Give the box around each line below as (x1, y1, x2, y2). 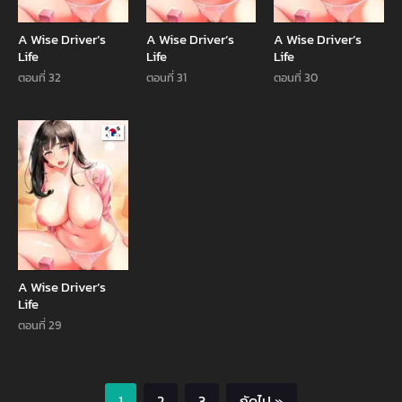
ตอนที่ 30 (274, 68, 319, 86)
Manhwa (100, 124, 154, 146)
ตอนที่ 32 (18, 68, 61, 86)
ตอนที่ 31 (145, 68, 187, 86)
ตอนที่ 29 (18, 316, 61, 334)
